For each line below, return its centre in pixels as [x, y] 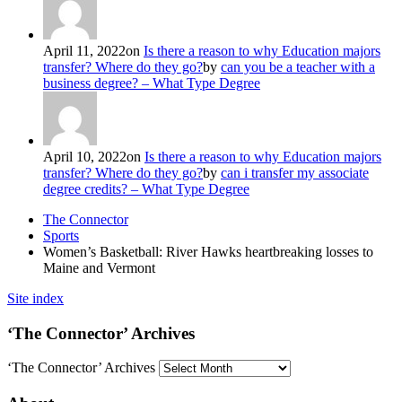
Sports [61, 235]
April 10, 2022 [85, 156]
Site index [35, 298]
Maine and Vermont [99, 267]
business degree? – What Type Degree [152, 83]
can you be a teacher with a [298, 66]
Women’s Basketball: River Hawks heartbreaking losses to [208, 251]
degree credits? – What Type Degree [146, 188]
